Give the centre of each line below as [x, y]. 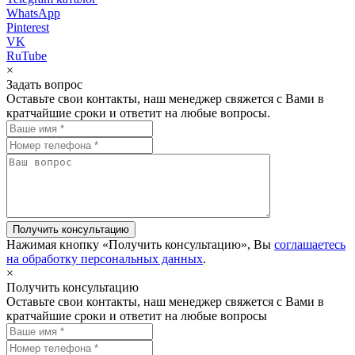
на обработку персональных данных [105, 259]
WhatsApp [33, 13]
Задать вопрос [44, 85]
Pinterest [28, 28]
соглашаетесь [310, 245]
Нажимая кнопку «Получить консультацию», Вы [140, 245]
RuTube [27, 56]
